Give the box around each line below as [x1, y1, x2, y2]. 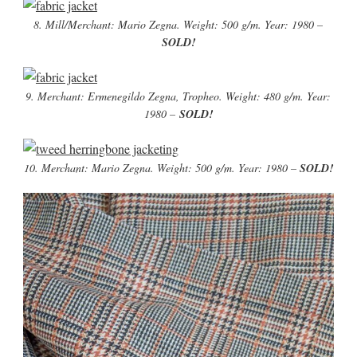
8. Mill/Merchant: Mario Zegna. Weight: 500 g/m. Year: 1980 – [33, 17, 324, 32]
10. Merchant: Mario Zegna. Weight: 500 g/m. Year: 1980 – [23, 160, 300, 175]
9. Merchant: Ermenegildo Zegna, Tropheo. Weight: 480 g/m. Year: [25, 88, 331, 104]
